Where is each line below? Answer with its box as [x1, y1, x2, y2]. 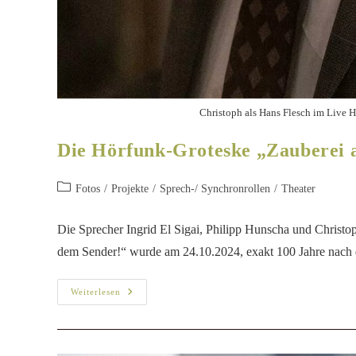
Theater [281, 183, 315, 195]
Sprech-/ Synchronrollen [160, 183, 270, 195]
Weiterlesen [71, 287, 121, 297]
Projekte [111, 183, 149, 195]
